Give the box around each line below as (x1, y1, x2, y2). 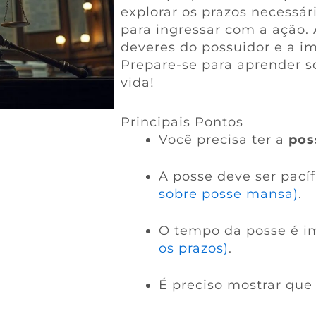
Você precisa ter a (158, 132, 288, 147)
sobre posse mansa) (158, 186, 298, 202)
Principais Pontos (120, 114, 243, 130)
